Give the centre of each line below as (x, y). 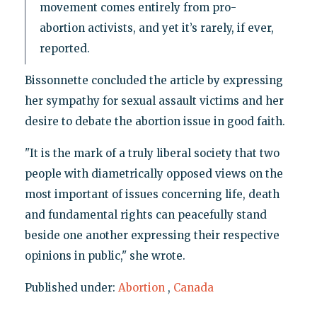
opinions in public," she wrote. (105, 256)
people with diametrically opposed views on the (154, 174)
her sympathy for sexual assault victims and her (154, 101)
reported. (64, 49)
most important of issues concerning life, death (152, 195)
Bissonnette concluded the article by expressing (154, 81)
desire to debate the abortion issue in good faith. (155, 122)
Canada (193, 288)
